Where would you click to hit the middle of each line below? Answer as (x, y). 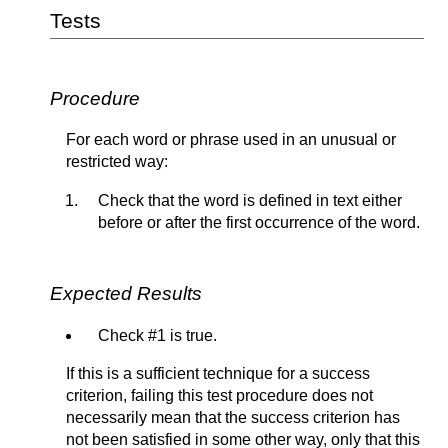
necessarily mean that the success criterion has (233, 418)
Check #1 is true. (157, 336)
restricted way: (117, 162)
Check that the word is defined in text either (250, 201)
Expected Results (126, 294)
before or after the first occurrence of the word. (259, 223)
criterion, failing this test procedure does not (219, 396)
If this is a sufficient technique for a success (218, 374)
